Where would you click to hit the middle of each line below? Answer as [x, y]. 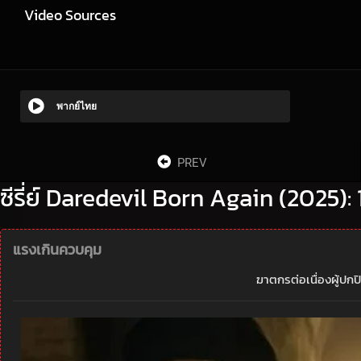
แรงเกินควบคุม [57, 249]
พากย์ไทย [77, 106]
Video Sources [70, 15]
